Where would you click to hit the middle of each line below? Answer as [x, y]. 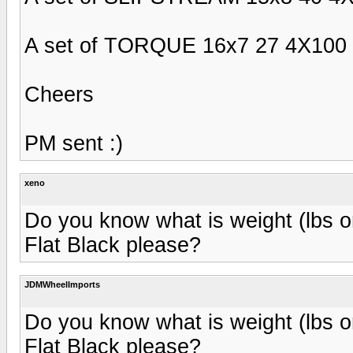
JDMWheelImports [62, 284]
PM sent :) [74, 143]
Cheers [59, 94]
